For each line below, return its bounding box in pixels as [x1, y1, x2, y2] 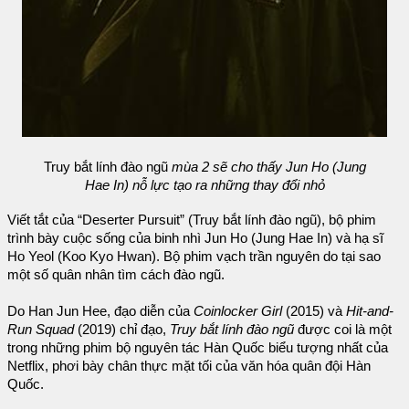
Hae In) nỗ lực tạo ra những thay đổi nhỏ [84, 178, 325, 194]
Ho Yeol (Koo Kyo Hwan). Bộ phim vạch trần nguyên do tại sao [7, 248, 381, 264]
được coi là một [294, 321, 392, 337]
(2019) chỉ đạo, [74, 321, 170, 337]
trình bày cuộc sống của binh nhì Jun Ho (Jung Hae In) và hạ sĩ [7, 230, 383, 246]
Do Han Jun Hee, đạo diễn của [7, 303, 194, 319]
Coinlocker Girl [194, 303, 282, 319]
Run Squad [7, 321, 74, 337]
